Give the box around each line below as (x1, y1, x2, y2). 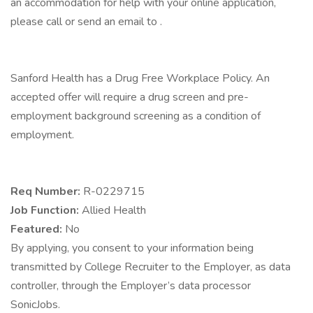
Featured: (10, 221, 65, 237)
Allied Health (82, 203, 146, 218)
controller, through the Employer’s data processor (10, 278, 251, 293)
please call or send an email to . (10, 14, 162, 29)
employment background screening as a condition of (10, 108, 261, 124)
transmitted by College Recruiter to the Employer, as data (10, 259, 291, 275)
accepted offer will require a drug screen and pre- (10, 89, 249, 105)
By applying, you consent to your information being (10, 240, 254, 256)
